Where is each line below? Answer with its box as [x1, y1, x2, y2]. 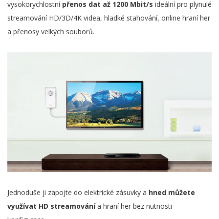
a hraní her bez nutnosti [95, 201, 172, 211]
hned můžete [149, 188, 195, 197]
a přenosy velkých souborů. [7, 27, 94, 36]
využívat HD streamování [7, 201, 95, 211]
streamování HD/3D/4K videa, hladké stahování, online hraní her [7, 13, 210, 22]
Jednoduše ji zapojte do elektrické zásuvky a [7, 188, 149, 197]
